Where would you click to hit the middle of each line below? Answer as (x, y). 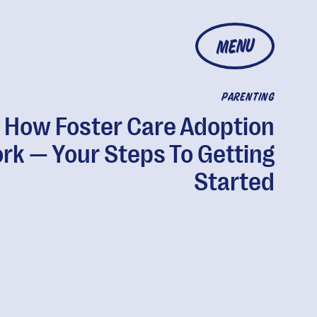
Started (234, 182)
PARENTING (248, 98)
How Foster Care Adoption (139, 127)
